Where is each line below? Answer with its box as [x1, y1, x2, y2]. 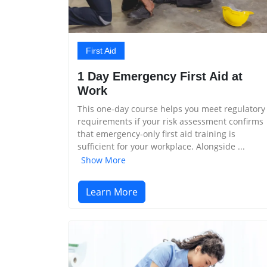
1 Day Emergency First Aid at [77, 70, 243, 83]
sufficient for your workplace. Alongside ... [77, 141, 245, 152]
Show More [81, 154, 126, 166]
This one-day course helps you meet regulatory [77, 103, 265, 114]
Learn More [86, 185, 138, 198]
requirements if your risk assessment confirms [77, 116, 263, 127]
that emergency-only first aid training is [77, 128, 235, 139]
